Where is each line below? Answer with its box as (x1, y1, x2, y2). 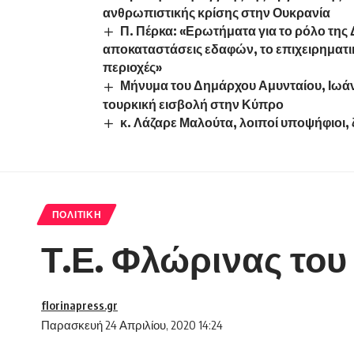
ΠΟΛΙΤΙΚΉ (51, 208, 102, 220)
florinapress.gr (41, 297, 118, 312)
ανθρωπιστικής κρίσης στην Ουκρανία (103, 5, 330, 21)
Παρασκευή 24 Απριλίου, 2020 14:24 (41, 317, 223, 332)
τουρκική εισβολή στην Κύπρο (103, 96, 284, 112)
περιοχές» (103, 59, 162, 76)
